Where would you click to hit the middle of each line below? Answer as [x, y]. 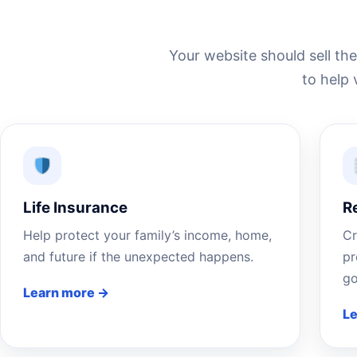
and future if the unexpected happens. [138, 257]
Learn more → [66, 292]
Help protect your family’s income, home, [147, 235]
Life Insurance [75, 208]
